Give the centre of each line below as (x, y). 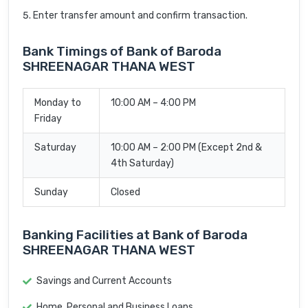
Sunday (51, 192)
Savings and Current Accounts (104, 281)
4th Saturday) (142, 164)
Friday (48, 119)
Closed (125, 192)
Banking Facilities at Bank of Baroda (135, 235)
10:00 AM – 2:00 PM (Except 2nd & (186, 148)
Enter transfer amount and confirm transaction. (140, 16)
